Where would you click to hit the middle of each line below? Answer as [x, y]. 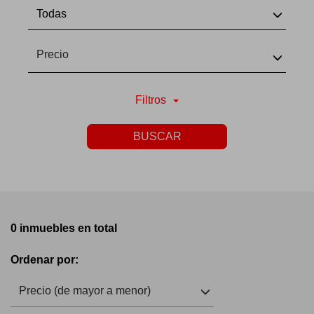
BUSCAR [157, 136]
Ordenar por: [45, 260]
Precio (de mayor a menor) [85, 291]
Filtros [151, 100]
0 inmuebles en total [64, 228]
